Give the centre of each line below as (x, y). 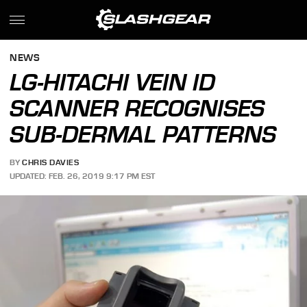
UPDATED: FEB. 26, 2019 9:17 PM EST (83, 176)
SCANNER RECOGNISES (137, 108)
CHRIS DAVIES (51, 163)
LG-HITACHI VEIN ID (113, 82)
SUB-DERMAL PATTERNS (143, 134)
